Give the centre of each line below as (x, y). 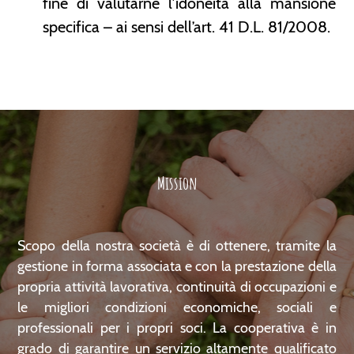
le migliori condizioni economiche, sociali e (177, 307)
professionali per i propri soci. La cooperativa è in (177, 327)
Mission (177, 182)
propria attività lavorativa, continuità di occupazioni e (177, 286)
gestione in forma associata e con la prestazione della (177, 265)
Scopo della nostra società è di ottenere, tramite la (177, 245)
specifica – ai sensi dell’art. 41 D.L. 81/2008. (187, 26)
